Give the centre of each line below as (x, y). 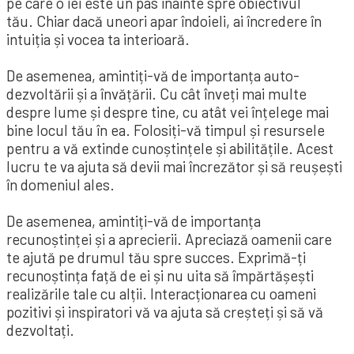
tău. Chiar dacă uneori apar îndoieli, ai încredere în (164, 21)
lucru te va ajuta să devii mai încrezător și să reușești (174, 167)
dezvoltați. (40, 330)
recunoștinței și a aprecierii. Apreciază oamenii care (169, 239)
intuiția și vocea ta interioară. (98, 40)
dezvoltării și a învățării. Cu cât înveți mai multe (156, 94)
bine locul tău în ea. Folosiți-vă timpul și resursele (166, 130)
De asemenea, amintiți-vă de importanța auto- (153, 76)
